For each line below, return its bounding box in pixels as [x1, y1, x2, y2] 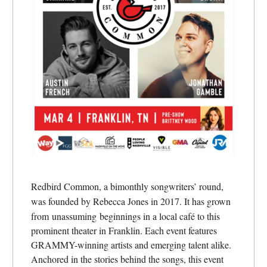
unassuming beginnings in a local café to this [52, 209, 220, 222]
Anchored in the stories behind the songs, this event [31, 252, 223, 265]
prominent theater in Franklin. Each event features [31, 223, 217, 237]
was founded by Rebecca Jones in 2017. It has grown [31, 194, 231, 207]
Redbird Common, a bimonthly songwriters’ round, [31, 179, 223, 193]
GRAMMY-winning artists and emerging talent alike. [31, 238, 231, 251]
